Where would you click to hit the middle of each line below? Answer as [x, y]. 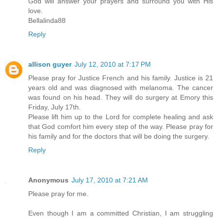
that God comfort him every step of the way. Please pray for [121, 126]
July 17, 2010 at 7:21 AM [110, 180]
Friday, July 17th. [54, 107]
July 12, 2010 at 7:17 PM [113, 64]
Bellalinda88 [47, 20]
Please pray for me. [58, 193]
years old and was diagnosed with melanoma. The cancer [121, 87]
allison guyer [50, 64]
